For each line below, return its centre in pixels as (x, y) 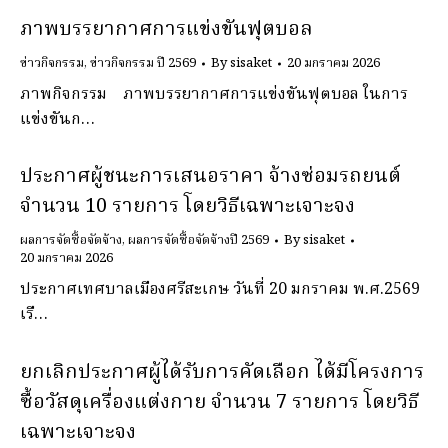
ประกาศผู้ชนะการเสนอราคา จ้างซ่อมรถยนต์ (210, 177)
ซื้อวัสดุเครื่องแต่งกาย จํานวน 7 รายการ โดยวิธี (219, 403)
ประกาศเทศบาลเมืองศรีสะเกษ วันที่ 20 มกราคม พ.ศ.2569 (220, 290)
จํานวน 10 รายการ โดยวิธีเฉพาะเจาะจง (187, 207)
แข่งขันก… (57, 119)
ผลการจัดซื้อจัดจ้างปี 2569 (198, 240)
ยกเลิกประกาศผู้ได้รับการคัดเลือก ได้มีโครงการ (222, 373)
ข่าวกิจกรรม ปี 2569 (143, 63)
